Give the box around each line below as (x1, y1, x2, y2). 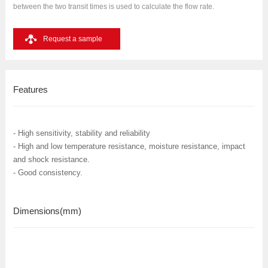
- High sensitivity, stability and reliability (13, 128, 150, 138)
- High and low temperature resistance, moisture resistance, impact (13, 141, 245, 151)
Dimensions (13, 206, 60, 217)
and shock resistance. (13, 154, 90, 164)
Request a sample (42, 35, 102, 43)
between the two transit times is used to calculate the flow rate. (13, 2, 214, 11)
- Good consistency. (13, 167, 83, 177)
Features (13, 84, 48, 95)
